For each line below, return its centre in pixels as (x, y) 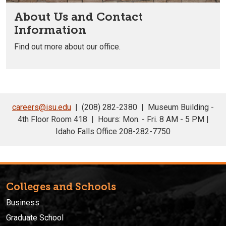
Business (23, 202)
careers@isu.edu (42, 107)
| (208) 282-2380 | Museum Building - (143, 107)
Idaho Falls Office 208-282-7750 (113, 131)
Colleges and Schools (61, 186)
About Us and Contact (78, 17)
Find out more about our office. (67, 46)
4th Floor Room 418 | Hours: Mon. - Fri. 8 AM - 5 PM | (113, 119)
